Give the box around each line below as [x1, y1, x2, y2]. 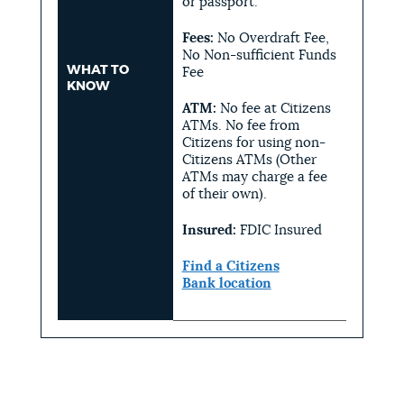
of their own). [181, 187, 267, 201]
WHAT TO [66, 63, 129, 77]
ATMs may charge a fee [181, 170, 327, 184]
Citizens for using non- [181, 135, 326, 150]
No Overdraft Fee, [216, 31, 329, 45]
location [215, 276, 271, 290]
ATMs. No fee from [181, 118, 299, 133]
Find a [181, 259, 226, 273]
